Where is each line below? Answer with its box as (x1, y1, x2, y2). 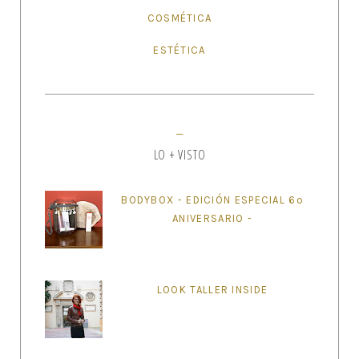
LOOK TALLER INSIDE (156, 284, 268, 296)
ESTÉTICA (153, 43, 206, 56)
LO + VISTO (153, 145, 206, 163)
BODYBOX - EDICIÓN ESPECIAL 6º (121, 194, 304, 207)
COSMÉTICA (147, 12, 212, 25)
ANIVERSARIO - (172, 212, 253, 225)
